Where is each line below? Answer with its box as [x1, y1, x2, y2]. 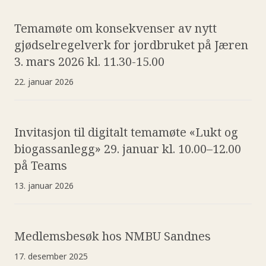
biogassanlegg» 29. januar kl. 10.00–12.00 [14, 140, 241, 157]
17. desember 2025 [14, 250, 88, 262]
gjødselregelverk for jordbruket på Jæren [14, 36, 248, 53]
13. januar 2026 [14, 179, 74, 191]
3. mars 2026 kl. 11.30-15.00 [14, 53, 164, 69]
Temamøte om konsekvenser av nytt [14, 20, 217, 36]
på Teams [14, 157, 67, 173]
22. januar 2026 [14, 75, 74, 87]
